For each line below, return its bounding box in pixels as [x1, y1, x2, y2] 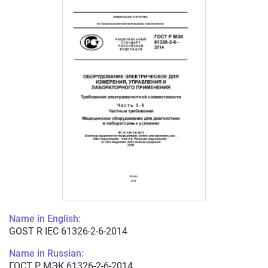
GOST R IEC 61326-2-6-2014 [9, 226, 127, 237]
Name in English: [9, 213, 81, 225]
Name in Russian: [9, 248, 84, 260]
